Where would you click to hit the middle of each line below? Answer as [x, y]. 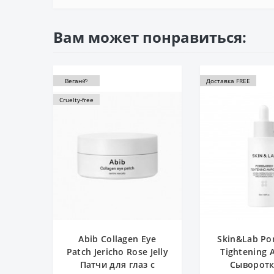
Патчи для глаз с [117, 264]
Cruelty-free [76, 99]
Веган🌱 [76, 80]
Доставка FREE [228, 80]
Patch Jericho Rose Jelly [117, 251]
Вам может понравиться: [150, 37]
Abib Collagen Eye [117, 239]
